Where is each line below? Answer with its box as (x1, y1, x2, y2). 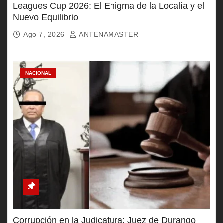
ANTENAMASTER (77, 30, 138, 38)
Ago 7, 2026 (23, 30, 67, 38)
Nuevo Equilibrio (13, 12, 78, 22)
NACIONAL (25, 70, 51, 76)
